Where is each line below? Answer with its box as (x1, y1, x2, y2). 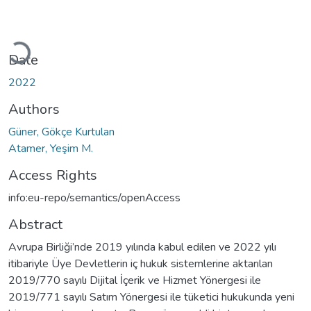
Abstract (8, 215, 62, 234)
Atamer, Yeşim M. (8, 140, 93, 156)
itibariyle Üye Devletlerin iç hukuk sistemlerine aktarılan (8, 255, 273, 271)
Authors (8, 99, 60, 119)
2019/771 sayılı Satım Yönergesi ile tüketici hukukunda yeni (8, 289, 294, 305)
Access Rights (8, 165, 97, 185)
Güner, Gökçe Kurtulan (8, 124, 115, 140)
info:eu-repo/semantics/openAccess (8, 190, 180, 205)
